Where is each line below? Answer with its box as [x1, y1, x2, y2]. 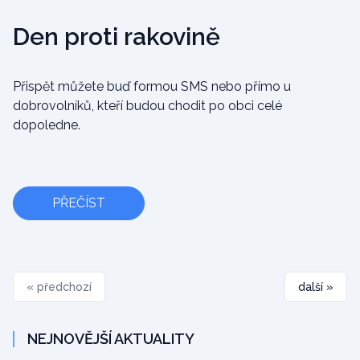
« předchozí [27, 280, 92, 293]
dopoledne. [13, 117, 80, 133]
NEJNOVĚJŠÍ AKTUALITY [27, 330, 194, 347]
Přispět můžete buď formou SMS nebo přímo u [13, 79, 291, 94]
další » [298, 280, 333, 293]
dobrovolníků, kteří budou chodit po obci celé [13, 98, 282, 113]
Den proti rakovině [13, 22, 220, 51]
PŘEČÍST [52, 195, 105, 211]
